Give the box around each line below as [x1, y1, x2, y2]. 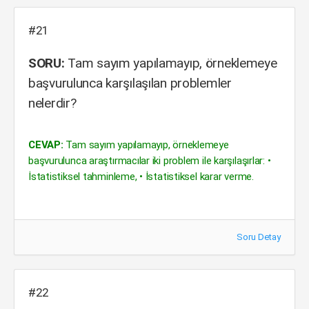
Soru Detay [237, 232, 281, 242]
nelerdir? [28, 95, 77, 111]
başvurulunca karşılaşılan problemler [28, 75, 232, 91]
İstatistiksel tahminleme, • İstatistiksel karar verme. [28, 170, 254, 183]
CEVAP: [28, 139, 63, 151]
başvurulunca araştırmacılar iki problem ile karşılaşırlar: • [28, 154, 271, 167]
